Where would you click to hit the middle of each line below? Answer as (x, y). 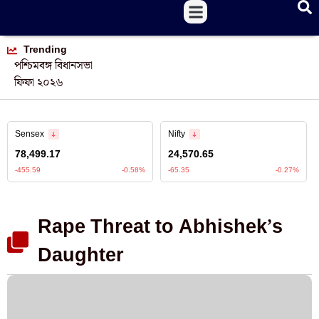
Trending (45, 50)
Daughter (80, 256)
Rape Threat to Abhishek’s (160, 228)
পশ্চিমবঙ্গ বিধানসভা (53, 66)
